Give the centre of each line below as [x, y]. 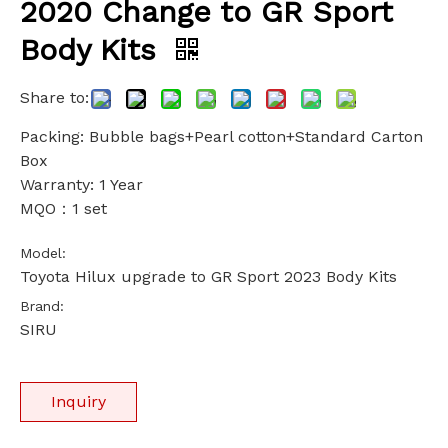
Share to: [54, 97]
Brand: [42, 306]
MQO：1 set [63, 208]
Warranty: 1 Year [81, 184]
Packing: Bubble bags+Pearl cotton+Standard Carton [221, 136]
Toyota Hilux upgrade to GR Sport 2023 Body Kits [208, 276]
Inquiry [78, 401]
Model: [43, 253]
